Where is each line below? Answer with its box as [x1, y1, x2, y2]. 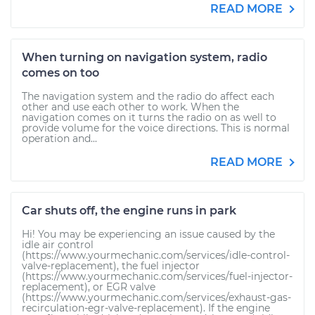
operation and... [22, 132, 97, 145]
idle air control [22, 238, 94, 251]
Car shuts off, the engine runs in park [22, 204, 236, 217]
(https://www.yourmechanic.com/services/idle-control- [22, 249, 290, 262]
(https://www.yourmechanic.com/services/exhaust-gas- [22, 291, 291, 304]
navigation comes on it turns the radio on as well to [22, 111, 276, 124]
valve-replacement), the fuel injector [22, 259, 200, 272]
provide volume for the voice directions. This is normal [22, 122, 290, 134]
